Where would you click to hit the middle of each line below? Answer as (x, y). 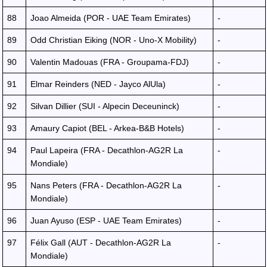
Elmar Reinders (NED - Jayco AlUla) (98, 84)
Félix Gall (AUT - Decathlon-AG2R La (101, 243)
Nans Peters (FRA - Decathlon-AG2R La (106, 185)
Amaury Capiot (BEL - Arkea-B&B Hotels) (107, 128)
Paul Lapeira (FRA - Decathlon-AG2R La (107, 150)
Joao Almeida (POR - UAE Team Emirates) (111, 18)
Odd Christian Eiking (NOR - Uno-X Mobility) (114, 40)
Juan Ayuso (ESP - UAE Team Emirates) (106, 221)
